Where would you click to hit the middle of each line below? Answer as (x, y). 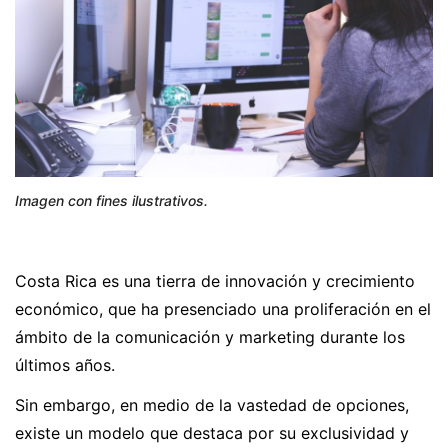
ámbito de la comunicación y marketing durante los (210, 337)
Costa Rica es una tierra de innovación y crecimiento (215, 281)
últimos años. (65, 365)
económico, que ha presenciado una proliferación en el (223, 309)
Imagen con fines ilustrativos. (111, 201)
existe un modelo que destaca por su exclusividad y (212, 433)
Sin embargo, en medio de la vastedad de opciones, (212, 405)
